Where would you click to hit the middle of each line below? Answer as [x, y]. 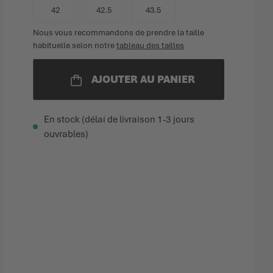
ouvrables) [66, 134]
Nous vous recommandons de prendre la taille [119, 33]
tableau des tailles [151, 45]
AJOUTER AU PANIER [144, 79]
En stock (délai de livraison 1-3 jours [119, 119]
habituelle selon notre [75, 45]
